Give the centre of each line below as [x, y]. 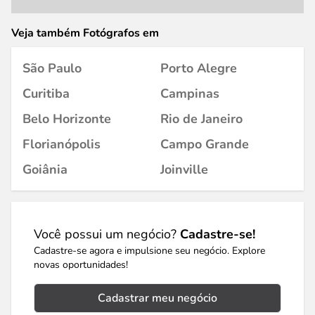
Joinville [184, 169]
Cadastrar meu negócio [157, 298]
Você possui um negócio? [107, 234]
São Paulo [52, 68]
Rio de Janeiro [201, 119]
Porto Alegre [199, 68]
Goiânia [45, 169]
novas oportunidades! [81, 265]
